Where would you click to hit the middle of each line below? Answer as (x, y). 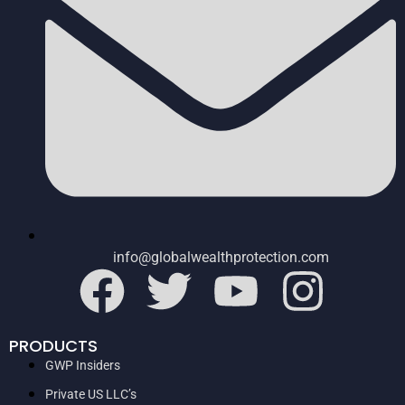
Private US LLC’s (91, 394)
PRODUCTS (53, 345)
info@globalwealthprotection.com (221, 257)
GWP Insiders (83, 365)
